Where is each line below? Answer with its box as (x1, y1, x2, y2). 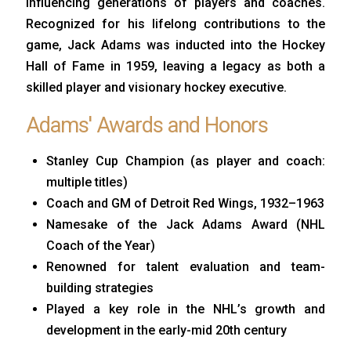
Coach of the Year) (46, 238, 156, 254)
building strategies (46, 280, 154, 296)
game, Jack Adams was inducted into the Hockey (26, 37, 325, 52)
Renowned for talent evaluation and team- (46, 259, 325, 275)
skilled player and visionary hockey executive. (26, 79, 287, 95)
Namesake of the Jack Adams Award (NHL (46, 217, 325, 233)
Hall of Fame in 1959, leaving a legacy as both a (26, 58, 325, 74)
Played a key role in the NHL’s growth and (46, 302, 325, 317)
